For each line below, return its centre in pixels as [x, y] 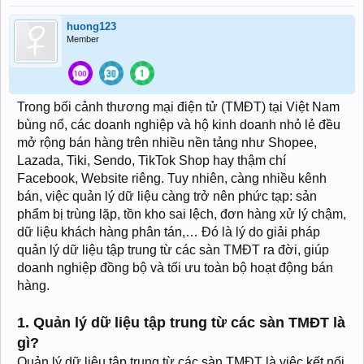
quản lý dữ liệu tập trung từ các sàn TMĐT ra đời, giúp [173, 250]
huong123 [91, 26]
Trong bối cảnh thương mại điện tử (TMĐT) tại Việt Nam [178, 107]
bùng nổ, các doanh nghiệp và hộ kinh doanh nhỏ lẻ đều [179, 125]
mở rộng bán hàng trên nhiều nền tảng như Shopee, [167, 143]
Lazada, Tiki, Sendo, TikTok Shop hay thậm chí [152, 160]
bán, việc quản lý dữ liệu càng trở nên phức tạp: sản [167, 196]
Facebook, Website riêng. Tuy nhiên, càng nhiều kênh [172, 178]
